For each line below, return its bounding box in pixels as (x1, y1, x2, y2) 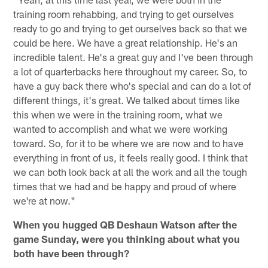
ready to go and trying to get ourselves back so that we (13, 22, 248, 34)
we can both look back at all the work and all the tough (13, 165, 248, 178)
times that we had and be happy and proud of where (13, 179, 237, 192)
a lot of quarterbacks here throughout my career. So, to (13, 65, 248, 77)
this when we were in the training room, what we (13, 108, 223, 120)
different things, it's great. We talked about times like (13, 93, 240, 106)
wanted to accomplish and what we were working (13, 122, 228, 135)
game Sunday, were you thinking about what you (13, 232, 240, 245)
